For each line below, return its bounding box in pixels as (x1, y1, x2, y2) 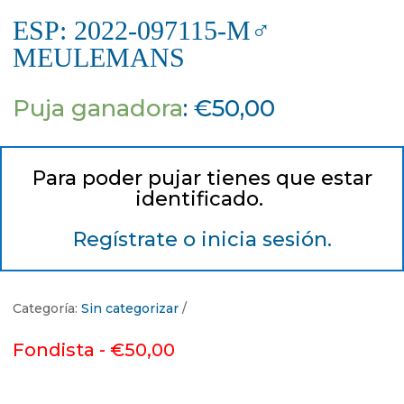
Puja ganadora (13, 94, 183, 124)
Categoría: (13, 300, 81, 317)
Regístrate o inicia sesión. (72, 227, 332, 252)
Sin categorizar (81, 300, 179, 317)
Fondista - (13, 339, 110, 362)
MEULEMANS (13, 42, 185, 73)
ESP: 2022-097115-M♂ (13, 15, 271, 46)
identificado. (135, 187, 269, 212)
